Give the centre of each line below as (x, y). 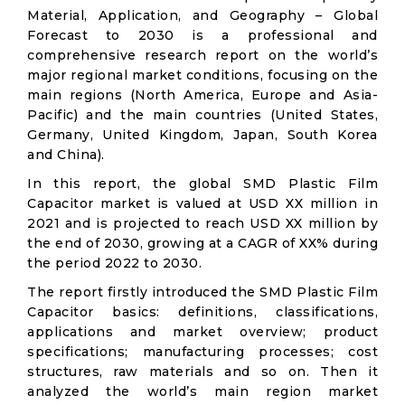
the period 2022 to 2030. (114, 263)
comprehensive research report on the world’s (202, 55)
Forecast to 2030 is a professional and (202, 35)
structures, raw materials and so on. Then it (202, 372)
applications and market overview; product (202, 332)
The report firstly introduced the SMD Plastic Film (202, 292)
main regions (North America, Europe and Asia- (202, 95)
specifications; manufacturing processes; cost (202, 352)
